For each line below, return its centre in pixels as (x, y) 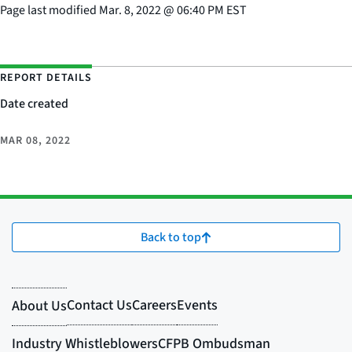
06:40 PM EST (212, 10)
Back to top (171, 237)
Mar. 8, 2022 (130, 10)
